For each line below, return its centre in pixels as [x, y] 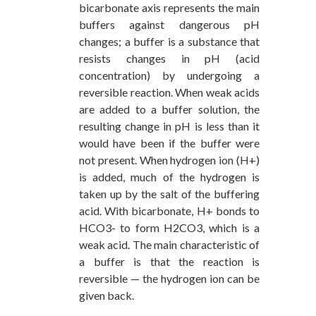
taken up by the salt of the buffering [169, 194]
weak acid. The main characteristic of [169, 245]
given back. [107, 296]
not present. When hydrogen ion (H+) [169, 160]
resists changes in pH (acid [169, 59]
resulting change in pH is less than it [169, 126]
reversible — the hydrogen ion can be [169, 279]
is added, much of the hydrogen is [169, 177]
